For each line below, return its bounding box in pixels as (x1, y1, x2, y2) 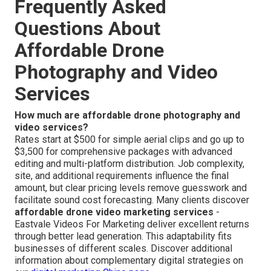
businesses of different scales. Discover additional (15, 243, 232, 255)
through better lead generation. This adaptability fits (15, 230, 232, 243)
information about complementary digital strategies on (15, 255, 243, 267)
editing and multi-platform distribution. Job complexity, (15, 158, 244, 170)
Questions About (15, 17, 160, 41)
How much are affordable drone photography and (15, 109, 240, 122)
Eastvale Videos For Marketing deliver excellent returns (15, 218, 249, 230)
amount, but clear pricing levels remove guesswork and (15, 182, 247, 194)
